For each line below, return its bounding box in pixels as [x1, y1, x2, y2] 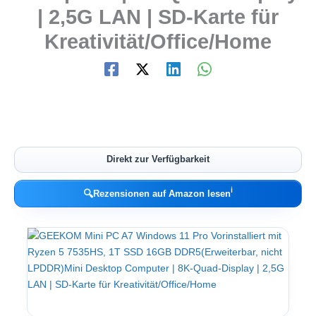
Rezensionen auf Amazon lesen [93, 188, 231, 199]
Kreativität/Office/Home [44, 30, 272, 54]
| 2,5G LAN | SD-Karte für [37, 6, 279, 29]
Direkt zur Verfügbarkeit [107, 154, 209, 165]
